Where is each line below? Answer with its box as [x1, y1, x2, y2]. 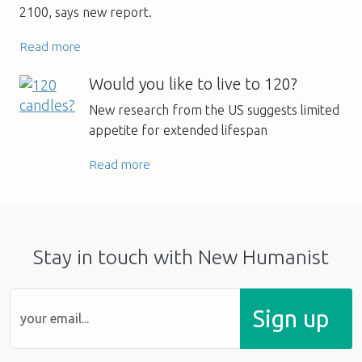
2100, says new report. [19, 4, 152, 19]
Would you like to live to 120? [88, 74, 297, 93]
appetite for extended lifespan [88, 122, 267, 137]
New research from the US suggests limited [88, 102, 339, 117]
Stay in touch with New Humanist [33, 245, 329, 268]
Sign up [253, 305, 329, 332]
